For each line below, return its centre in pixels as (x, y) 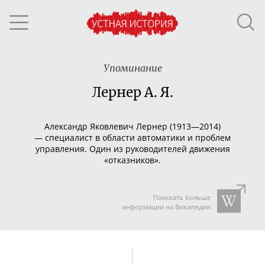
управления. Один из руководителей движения (132, 148)
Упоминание (132, 68)
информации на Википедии (166, 207)
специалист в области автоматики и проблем (138, 137)
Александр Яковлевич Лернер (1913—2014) (132, 126)
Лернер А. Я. (132, 92)
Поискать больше (182, 197)
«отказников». (132, 160)
